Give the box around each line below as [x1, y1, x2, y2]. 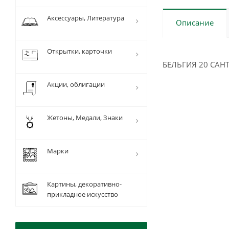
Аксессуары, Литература [47, 13, 124, 22]
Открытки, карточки [47, 47, 112, 56]
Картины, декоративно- [47, 179, 122, 189]
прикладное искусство [47, 190, 118, 199]
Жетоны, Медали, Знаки [47, 113, 123, 122]
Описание [176, 17, 214, 28]
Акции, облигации [47, 80, 105, 89]
